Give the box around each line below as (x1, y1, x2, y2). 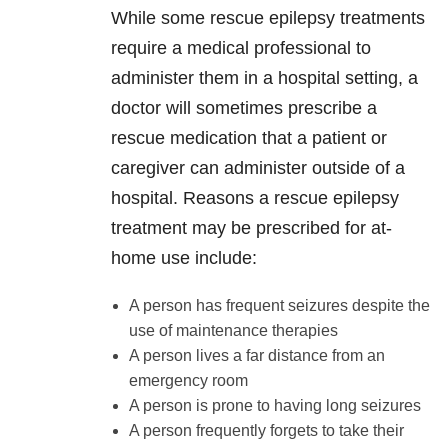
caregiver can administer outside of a (111, 158, 405, 179)
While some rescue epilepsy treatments (111, 8, 425, 29)
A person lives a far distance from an (128, 347, 385, 365)
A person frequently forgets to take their (128, 422, 404, 440)
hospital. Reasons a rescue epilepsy (111, 188, 399, 209)
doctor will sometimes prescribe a (111, 98, 377, 119)
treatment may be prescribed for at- (111, 218, 392, 239)
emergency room (128, 372, 248, 390)
